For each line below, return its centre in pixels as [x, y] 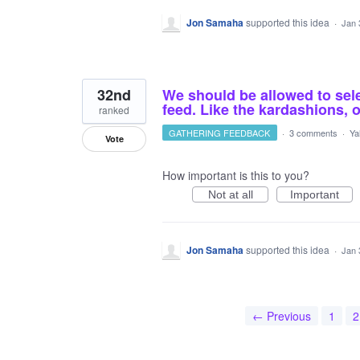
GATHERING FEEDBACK [220, 133]
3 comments [313, 133]
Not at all [230, 194]
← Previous [281, 316]
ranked [114, 110]
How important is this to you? [236, 175]
